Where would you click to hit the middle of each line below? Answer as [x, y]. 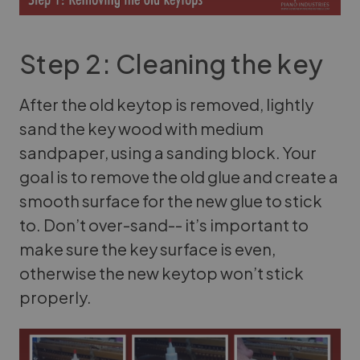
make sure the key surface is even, [147, 249]
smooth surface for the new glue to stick [171, 201]
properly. [55, 297]
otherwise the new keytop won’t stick [162, 273]
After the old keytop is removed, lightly [166, 104]
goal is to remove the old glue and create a [179, 177]
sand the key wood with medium [141, 129]
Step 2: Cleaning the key [171, 64]
